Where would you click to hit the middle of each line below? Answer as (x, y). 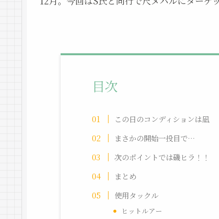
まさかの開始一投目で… (154, 138)
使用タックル (136, 195)
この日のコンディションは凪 (162, 119)
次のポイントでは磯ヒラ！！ (162, 157)
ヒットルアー (142, 211)
